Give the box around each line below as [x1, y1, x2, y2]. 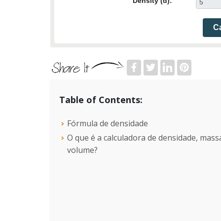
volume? [67, 145, 98, 156]
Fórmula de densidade [67, 118, 148, 129]
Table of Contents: [59, 94, 143, 106]
